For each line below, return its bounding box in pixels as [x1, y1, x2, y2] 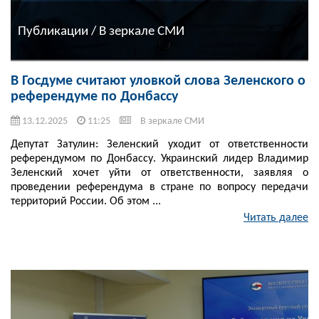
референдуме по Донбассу [11, 90, 178, 105]
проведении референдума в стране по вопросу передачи [11, 182, 308, 194]
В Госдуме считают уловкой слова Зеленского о [11, 74, 305, 89]
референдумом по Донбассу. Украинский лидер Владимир [11, 153, 308, 165]
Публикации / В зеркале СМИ [18, 24, 184, 38]
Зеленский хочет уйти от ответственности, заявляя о [11, 167, 308, 179]
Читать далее [244, 212, 308, 224]
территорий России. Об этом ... [11, 196, 161, 208]
